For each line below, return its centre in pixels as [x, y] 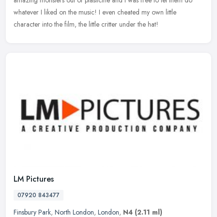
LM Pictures [34, 179]
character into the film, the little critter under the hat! [86, 24]
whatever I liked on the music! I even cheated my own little [95, 12]
